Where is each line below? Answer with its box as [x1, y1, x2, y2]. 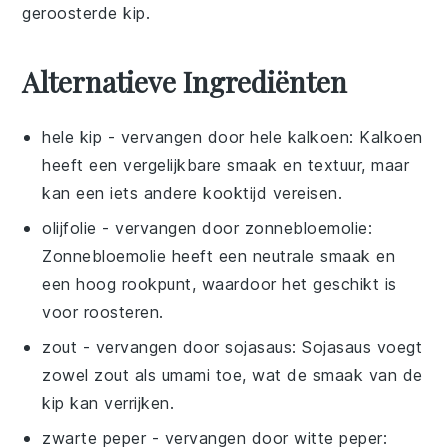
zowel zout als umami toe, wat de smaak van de [42, 364, 423, 385]
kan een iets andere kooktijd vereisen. [42, 182, 343, 203]
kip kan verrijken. [42, 392, 175, 413]
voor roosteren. [42, 301, 164, 322]
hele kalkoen [250, 126, 350, 147]
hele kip [42, 126, 103, 147]
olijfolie [42, 217, 97, 238]
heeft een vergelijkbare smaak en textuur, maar [42, 154, 410, 175]
